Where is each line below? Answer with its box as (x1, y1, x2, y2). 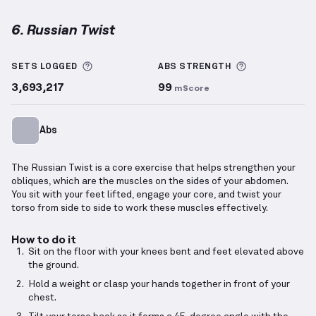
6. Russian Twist (11, 20, 115, 38)
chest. (28, 293, 56, 303)
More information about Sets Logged (92, 61, 289, 73)
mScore (174, 83, 209, 93)
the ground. (28, 260, 79, 271)
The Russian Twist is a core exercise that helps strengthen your (11, 163, 296, 174)
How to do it (11, 232, 76, 246)
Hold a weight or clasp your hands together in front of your (28, 279, 290, 290)
